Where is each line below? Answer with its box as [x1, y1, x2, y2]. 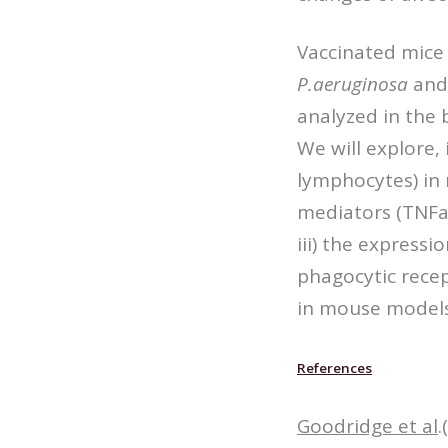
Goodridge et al [297, 412, 438, 439]
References [297, 358, 372, 377]
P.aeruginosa [297, 70, 408, 97]
